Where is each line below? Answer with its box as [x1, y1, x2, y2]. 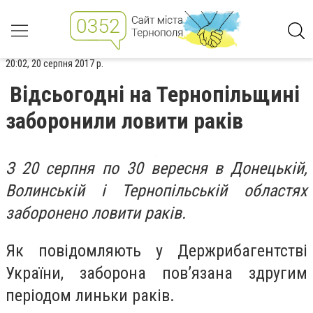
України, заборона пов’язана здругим [6, 263, 307, 283]
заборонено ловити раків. [6, 203, 186, 223]
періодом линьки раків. [6, 285, 175, 305]
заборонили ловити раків [6, 108, 243, 134]
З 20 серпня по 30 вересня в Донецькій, [6, 159, 307, 178]
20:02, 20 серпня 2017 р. [6, 57, 103, 70]
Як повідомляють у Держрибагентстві [6, 240, 307, 261]
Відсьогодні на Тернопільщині [10, 81, 300, 108]
